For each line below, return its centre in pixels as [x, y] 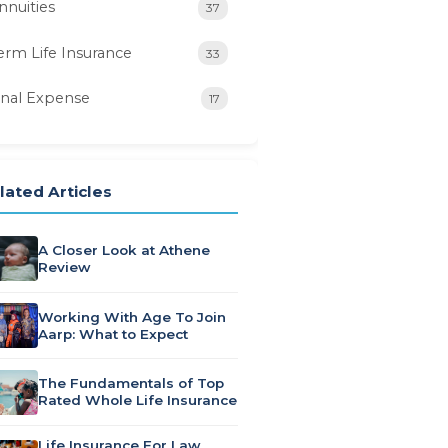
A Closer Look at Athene [124, 249]
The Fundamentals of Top [131, 383]
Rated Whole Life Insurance [137, 400]
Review [64, 266]
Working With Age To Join [132, 316]
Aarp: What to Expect [113, 333]
